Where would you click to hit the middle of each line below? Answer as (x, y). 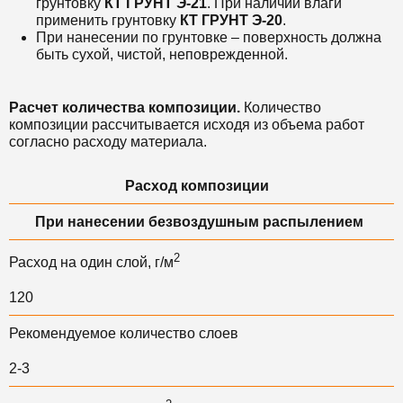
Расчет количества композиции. (125, 107)
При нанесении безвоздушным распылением (199, 222)
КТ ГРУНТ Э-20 (231, 20)
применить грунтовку (108, 20)
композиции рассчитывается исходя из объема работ (187, 125)
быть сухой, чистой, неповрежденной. (162, 54)
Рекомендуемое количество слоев (124, 334)
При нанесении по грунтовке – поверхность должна (209, 37)
